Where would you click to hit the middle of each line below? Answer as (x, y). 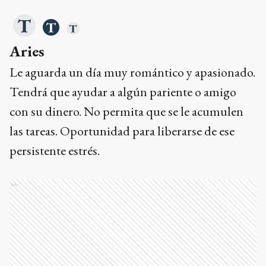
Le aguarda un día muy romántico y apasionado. (132, 72)
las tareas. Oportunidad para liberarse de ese (122, 131)
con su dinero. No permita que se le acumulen (126, 112)
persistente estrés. (55, 151)
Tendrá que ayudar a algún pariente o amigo (123, 92)
